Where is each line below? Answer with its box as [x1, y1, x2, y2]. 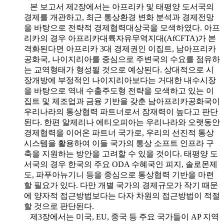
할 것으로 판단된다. [24, 201, 94, 210]
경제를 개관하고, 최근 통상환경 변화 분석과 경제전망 [24, 12, 214, 21]
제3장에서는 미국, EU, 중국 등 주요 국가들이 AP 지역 [24, 212, 219, 221]
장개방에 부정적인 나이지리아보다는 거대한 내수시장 [24, 75, 216, 84]
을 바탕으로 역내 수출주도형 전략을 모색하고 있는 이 [24, 86, 214, 95]
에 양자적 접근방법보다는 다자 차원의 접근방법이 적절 [24, 191, 220, 200]
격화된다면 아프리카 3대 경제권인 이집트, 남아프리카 [24, 44, 216, 53]
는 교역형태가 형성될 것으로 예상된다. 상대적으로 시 [24, 65, 214, 74]
